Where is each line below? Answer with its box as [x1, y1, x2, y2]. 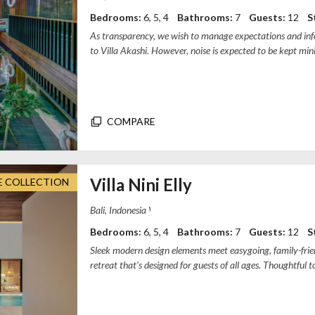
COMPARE [106, 115, 156, 128]
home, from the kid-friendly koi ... [90, 274, 219, 286]
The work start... [90, 59, 155, 72]
